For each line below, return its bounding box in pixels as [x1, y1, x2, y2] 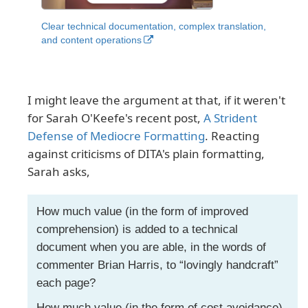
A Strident [203, 109, 257, 126]
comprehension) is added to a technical [36, 223, 238, 236]
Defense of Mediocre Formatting [27, 127, 205, 144]
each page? [36, 276, 96, 290]
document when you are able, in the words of [36, 241, 266, 254]
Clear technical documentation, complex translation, [41, 20, 266, 32]
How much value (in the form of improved [36, 205, 248, 219]
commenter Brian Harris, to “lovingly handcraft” [36, 258, 278, 272]
